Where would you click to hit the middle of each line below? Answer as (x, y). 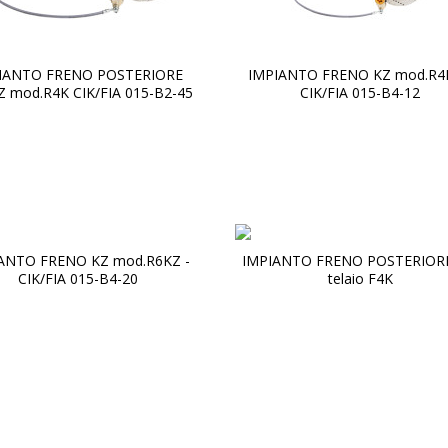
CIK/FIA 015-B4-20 (77, 278)
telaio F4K (360, 278)
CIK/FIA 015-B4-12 (360, 92)
